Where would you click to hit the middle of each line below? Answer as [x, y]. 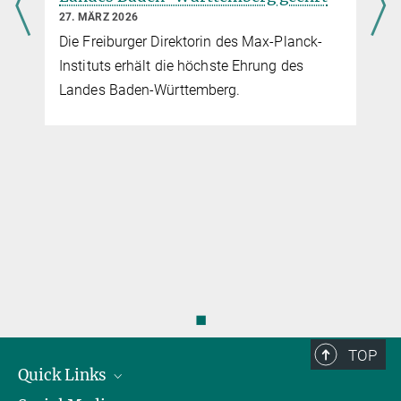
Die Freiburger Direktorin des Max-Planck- [191, 41]
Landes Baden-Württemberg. [150, 90]
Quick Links [64, 375]
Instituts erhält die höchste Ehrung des [181, 65]
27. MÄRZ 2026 [99, 17]
